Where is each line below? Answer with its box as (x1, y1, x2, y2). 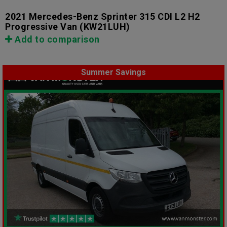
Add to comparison (12, 34, 100, 45)
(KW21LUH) (77, 21, 130, 32)
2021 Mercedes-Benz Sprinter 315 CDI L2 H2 (5, 11, 200, 22)
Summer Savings (81, 67, 146, 78)
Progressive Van (5, 21, 78, 32)
